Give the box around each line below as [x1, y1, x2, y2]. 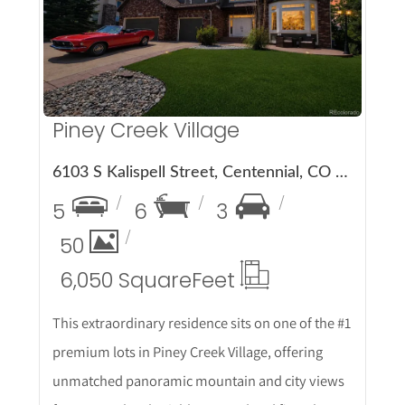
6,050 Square [59, 265, 192, 295]
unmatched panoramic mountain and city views [52, 370, 344, 391]
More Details [78, 2, 327, 52]
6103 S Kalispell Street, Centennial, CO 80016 [334, 164, 348, 181]
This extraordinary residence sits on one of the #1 [52, 312, 351, 333]
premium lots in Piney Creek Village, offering [52, 341, 323, 362]
